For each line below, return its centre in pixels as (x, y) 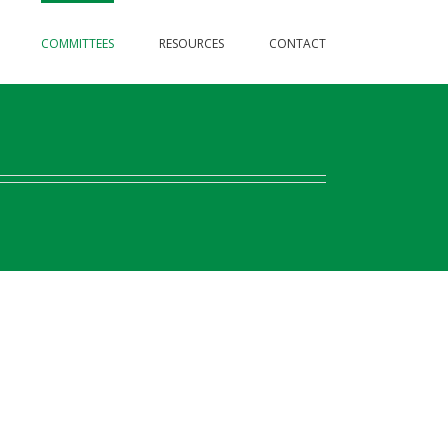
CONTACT (297, 43)
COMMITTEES (77, 43)
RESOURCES (191, 43)
